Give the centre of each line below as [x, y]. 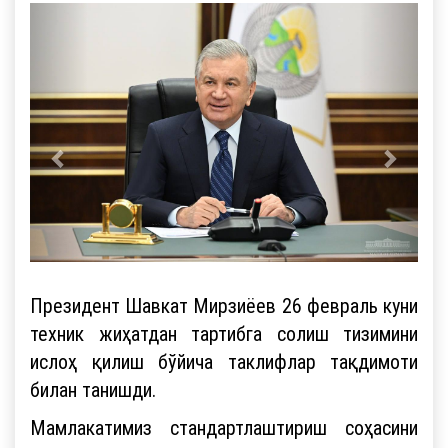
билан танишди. [93, 389]
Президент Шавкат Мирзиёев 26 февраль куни [224, 305]
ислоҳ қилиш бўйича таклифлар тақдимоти [224, 361]
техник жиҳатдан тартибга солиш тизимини [224, 333]
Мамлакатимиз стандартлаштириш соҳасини [224, 427]
